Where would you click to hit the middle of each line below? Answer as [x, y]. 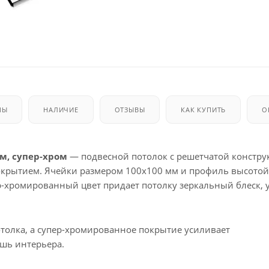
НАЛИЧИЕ [61, 109]
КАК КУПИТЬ [204, 109]
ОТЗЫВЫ [130, 109]
